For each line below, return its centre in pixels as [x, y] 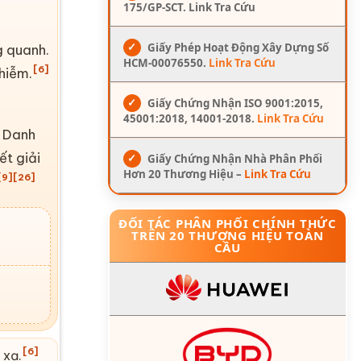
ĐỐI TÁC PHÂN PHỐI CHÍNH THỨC [227, 223]
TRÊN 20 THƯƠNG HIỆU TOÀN [228, 235]
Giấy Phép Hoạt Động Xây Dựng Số [238, 47]
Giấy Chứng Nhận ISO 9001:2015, [235, 103]
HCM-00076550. [166, 62]
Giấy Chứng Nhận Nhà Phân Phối [234, 158]
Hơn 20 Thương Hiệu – [183, 174]
